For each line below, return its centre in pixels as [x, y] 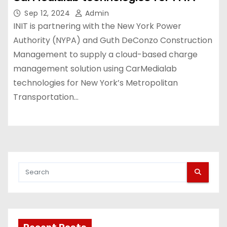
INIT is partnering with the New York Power [97, 26]
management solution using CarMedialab [95, 68]
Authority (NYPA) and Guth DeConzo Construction [113, 40]
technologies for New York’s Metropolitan [96, 83]
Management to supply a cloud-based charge [105, 54]
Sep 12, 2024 [48, 13]
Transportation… [46, 97]
